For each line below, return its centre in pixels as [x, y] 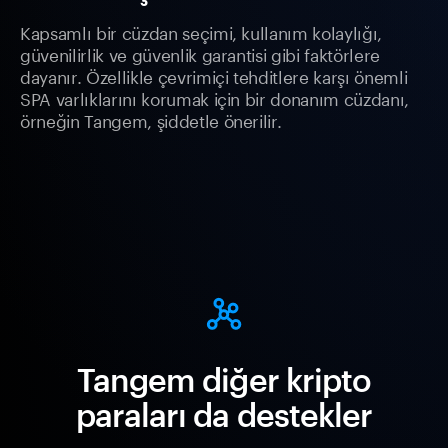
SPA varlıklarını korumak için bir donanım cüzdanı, [215, 97]
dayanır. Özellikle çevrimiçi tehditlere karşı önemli [214, 75]
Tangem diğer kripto [224, 380]
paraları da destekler [224, 415]
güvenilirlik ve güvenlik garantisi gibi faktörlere [200, 53]
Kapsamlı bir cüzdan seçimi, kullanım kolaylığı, [201, 31]
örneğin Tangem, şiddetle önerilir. [151, 119]
